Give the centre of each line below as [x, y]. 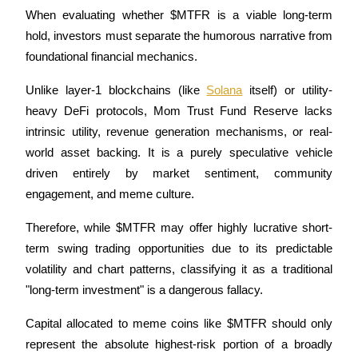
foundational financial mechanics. [113, 56]
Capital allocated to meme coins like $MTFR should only [179, 323]
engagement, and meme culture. [110, 194]
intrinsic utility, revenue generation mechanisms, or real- [179, 131]
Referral [59, 91]
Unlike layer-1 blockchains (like [116, 90]
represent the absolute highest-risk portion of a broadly [179, 344]
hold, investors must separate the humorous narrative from [179, 36]
